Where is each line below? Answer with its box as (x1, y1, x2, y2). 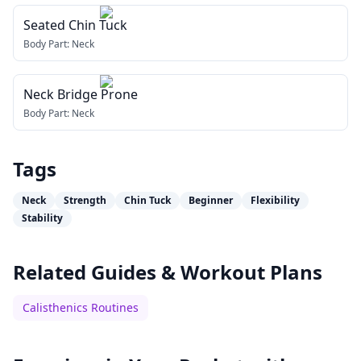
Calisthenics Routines (23, 300, 139, 315)
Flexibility (251, 193, 300, 207)
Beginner (189, 193, 233, 207)
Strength (64, 193, 106, 207)
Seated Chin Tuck (23, 16, 127, 34)
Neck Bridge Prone (23, 85, 138, 103)
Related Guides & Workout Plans (13, 259, 322, 285)
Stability (22, 211, 63, 225)
